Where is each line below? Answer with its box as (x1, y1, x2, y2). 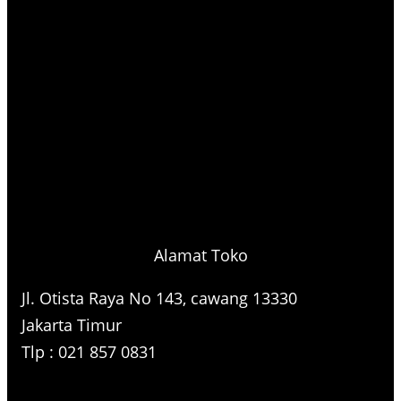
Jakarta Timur (21, 313, 122, 336)
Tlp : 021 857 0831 (21, 340, 157, 363)
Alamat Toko (153, 243, 248, 266)
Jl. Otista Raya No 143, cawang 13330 (21, 286, 297, 309)
